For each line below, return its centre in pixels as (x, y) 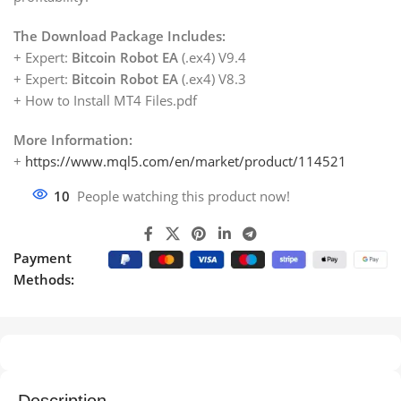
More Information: (73, 139)
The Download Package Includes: (119, 35)
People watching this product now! (183, 196)
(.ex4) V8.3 (214, 78)
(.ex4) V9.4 (214, 57)
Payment (43, 258)
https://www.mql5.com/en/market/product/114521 (186, 161)
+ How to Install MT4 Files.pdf (105, 100)
